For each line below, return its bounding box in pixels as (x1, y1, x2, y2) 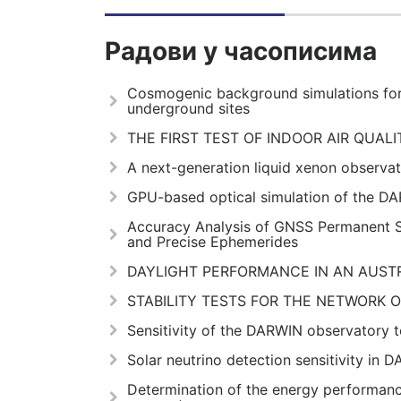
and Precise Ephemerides (127, 232, 298, 251)
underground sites (127, 98, 250, 117)
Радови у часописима (105, 35, 377, 66)
